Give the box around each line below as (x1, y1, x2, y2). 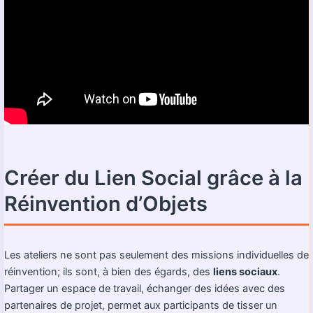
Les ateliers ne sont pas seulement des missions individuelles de (4, 248, 309, 261)
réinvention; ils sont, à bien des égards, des (4, 265, 213, 278)
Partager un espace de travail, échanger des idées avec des (4, 282, 285, 295)
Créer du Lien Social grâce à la (4, 166, 303, 191)
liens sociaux (213, 265, 277, 278)
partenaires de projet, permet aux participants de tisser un (4, 298, 277, 312)
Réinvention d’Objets (4, 191, 208, 217)
